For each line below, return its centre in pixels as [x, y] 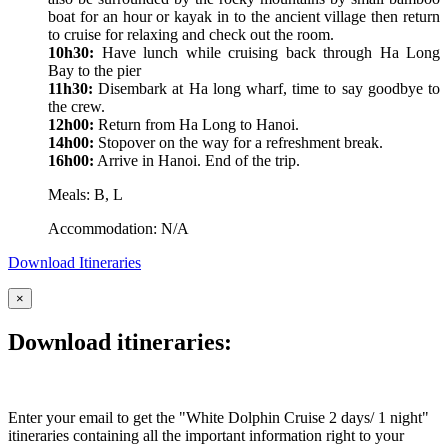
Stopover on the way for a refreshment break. [238, 142]
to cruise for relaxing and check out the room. [191, 34]
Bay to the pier [94, 70]
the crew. [76, 106]
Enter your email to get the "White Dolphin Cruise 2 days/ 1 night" [218, 418]
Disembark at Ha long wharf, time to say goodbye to [266, 88]
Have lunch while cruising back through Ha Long [267, 52]
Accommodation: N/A [118, 228]
